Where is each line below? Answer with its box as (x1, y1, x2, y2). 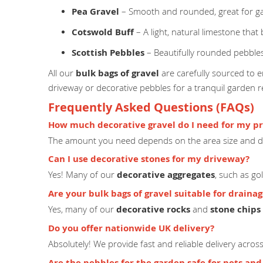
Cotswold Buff (72, 26, 134, 39)
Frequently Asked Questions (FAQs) (48, 99, 254, 116)
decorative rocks (116, 203, 190, 215)
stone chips (210, 203, 261, 215)
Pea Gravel (72, 5, 119, 18)
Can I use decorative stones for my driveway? (48, 152, 249, 165)
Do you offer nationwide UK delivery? (48, 221, 214, 234)
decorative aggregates (117, 168, 215, 181)
